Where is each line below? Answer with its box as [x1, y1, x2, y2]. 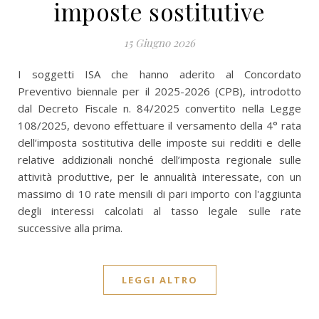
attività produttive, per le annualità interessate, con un [18, 169, 301, 184]
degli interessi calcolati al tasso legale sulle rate [18, 204, 301, 218]
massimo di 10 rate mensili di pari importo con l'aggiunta [18, 187, 301, 201]
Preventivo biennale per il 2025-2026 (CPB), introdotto [18, 84, 301, 98]
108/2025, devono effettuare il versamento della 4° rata [18, 118, 301, 132]
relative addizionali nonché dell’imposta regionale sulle [18, 152, 301, 167]
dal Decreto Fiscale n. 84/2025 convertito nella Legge [18, 101, 301, 115]
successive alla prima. [18, 221, 122, 235]
